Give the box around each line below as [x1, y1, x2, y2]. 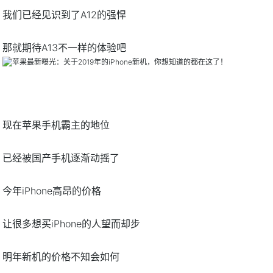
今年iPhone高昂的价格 [2, 184, 102, 197]
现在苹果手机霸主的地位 [2, 118, 110, 131]
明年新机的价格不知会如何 [2, 250, 120, 263]
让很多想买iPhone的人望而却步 [2, 217, 141, 230]
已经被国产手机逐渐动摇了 [2, 151, 120, 164]
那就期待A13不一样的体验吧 [2, 41, 127, 54]
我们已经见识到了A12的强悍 [2, 9, 127, 21]
